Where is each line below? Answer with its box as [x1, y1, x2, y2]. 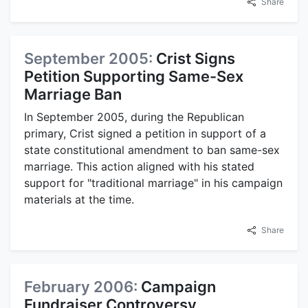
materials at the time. [24, 192, 134, 206]
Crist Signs [156, 49, 235, 67]
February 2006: [24, 277, 141, 296]
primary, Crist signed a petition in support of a [24, 126, 266, 140]
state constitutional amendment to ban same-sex [24, 142, 280, 157]
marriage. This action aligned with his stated [24, 159, 254, 173]
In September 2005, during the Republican [24, 109, 244, 124]
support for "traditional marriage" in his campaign [24, 175, 283, 190]
